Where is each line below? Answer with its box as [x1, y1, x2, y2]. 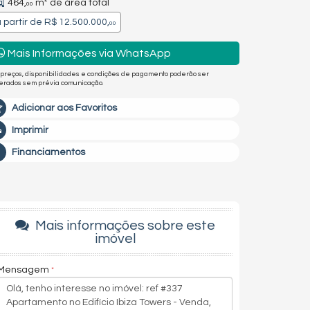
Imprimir [12, 125, 48, 135]
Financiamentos [12, 147, 85, 157]
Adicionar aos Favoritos [12, 103, 117, 113]
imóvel [94, 232, 136, 246]
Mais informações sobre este [32, 219, 215, 232]
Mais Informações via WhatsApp [6, 47, 171, 59]
